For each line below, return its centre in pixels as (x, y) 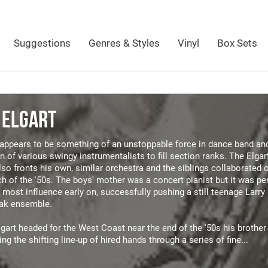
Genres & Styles (124, 43)
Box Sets (237, 43)
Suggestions (42, 43)
